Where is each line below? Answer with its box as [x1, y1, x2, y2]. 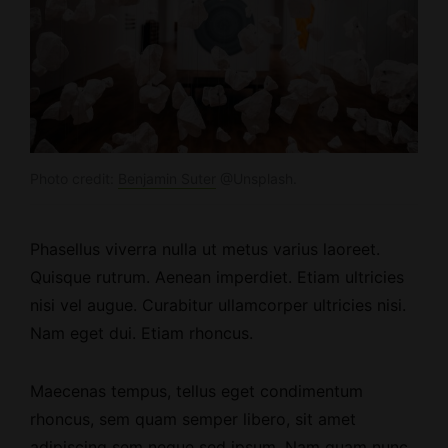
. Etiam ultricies [288, 266, 404, 287]
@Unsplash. [216, 169, 297, 187]
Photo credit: [30, 169, 118, 187]
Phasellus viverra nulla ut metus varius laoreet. [30, 238, 380, 259]
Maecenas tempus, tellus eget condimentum [30, 380, 363, 401]
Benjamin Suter [118, 169, 216, 187]
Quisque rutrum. [30, 266, 155, 287]
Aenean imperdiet [155, 266, 288, 287]
